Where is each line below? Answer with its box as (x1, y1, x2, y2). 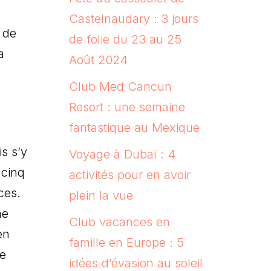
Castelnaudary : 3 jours (68, 11, 198, 26)
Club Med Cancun (68, 79, 172, 94)
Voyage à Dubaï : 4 (68, 146, 175, 162)
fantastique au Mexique (68, 120, 200, 135)
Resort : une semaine (68, 99, 185, 114)
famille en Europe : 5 (68, 235, 184, 250)
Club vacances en (68, 214, 170, 229)
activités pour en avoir (68, 167, 191, 182)
